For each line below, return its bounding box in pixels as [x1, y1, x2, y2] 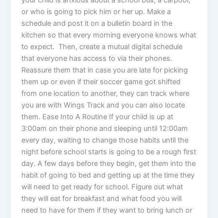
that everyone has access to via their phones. [21, 54, 173, 63]
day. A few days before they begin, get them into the [21, 159, 196, 168]
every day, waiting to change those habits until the [21, 135, 189, 145]
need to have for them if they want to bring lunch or [21, 205, 193, 215]
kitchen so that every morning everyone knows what [21, 30, 197, 39]
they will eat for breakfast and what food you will [21, 194, 182, 203]
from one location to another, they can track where [21, 89, 190, 98]
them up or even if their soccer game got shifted [21, 77, 181, 86]
